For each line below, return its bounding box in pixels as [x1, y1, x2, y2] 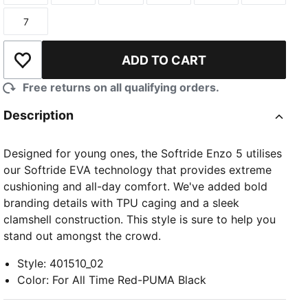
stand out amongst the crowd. [3, 229, 162, 243]
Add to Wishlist [21, 60, 101, 74]
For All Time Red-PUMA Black [52, 273, 207, 287]
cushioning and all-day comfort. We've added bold [3, 179, 268, 194]
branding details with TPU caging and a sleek [3, 196, 240, 210]
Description [3, 108, 74, 123]
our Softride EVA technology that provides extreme [3, 163, 272, 177]
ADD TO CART [122, 52, 207, 67]
